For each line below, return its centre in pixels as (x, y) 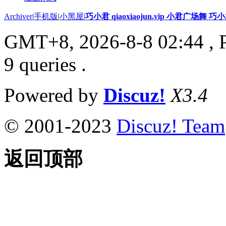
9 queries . (45, 64)
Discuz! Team (171, 126)
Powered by (54, 95)
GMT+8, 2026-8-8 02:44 (104, 41)
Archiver (18, 16)
